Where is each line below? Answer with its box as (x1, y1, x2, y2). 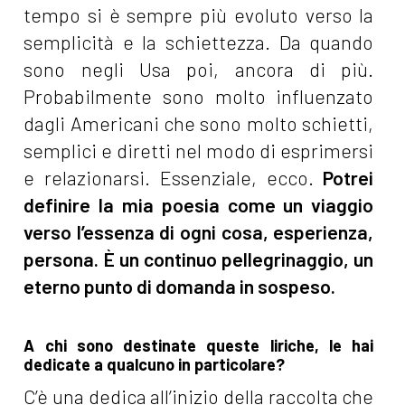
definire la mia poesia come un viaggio (24, 193, 374, 217)
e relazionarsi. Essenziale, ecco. (24, 166, 324, 190)
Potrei (323, 166, 374, 190)
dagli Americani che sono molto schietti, (24, 112, 374, 136)
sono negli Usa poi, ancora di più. (24, 58, 374, 81)
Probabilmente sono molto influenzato (24, 85, 374, 108)
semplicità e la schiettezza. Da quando (24, 31, 374, 54)
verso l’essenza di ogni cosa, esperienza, (24, 221, 374, 244)
